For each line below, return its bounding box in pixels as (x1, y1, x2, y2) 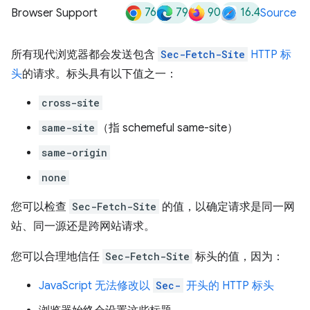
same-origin (42, 145, 107, 159)
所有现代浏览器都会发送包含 (11, 47, 158, 62)
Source (260, 6, 296, 20)
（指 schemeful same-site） (98, 120, 238, 135)
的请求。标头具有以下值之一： (22, 66, 177, 81)
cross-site (42, 95, 100, 109)
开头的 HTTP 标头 (183, 278, 274, 293)
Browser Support (11, 6, 98, 20)
